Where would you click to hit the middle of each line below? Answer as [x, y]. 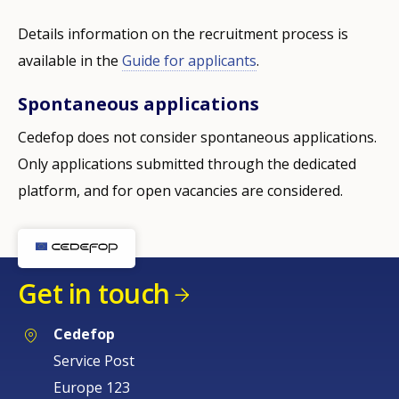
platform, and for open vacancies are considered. [180, 190]
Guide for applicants [189, 60]
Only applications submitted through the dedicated [187, 163]
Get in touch [94, 293]
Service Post [94, 360]
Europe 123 [92, 387]
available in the [70, 60]
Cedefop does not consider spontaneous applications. [197, 137]
